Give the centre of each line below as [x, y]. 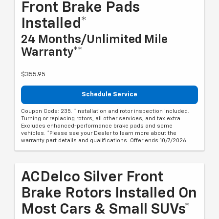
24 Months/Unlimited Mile [94, 40]
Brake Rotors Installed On [109, 193]
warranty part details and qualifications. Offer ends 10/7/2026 [104, 140]
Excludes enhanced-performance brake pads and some [97, 126]
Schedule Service [109, 95]
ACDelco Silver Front [92, 177]
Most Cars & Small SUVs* [106, 209]
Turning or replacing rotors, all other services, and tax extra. [101, 118]
